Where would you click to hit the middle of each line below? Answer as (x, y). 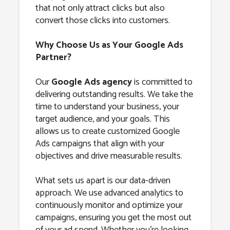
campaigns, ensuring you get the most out (113, 217)
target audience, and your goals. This (102, 119)
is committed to (162, 82)
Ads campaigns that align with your (100, 143)
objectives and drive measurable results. (109, 156)
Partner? (53, 57)
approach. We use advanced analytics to (109, 193)
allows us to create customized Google (107, 131)
